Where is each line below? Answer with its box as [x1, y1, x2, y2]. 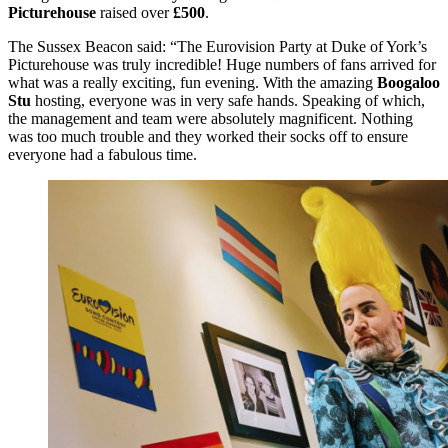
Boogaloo [373, 74, 440, 92]
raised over [96, 4, 173, 22]
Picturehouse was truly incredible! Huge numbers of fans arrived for [8, 56, 436, 74]
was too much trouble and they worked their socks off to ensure [8, 128, 408, 146]
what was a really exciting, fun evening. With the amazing [8, 74, 373, 92]
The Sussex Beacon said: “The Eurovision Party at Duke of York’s [8, 38, 427, 56]
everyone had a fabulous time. [8, 146, 197, 164]
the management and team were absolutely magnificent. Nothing [8, 110, 413, 128]
